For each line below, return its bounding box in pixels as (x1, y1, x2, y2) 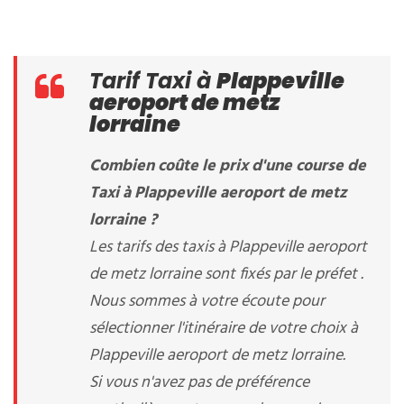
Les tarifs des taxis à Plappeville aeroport (89, 234, 367, 261)
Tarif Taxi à (89, 66, 216, 96)
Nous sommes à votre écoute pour (89, 289, 325, 315)
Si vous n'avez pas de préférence (89, 370, 309, 396)
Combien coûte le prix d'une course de (89, 153, 366, 179)
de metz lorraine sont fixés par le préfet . (89, 262, 363, 288)
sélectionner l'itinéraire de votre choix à (89, 316, 358, 342)
